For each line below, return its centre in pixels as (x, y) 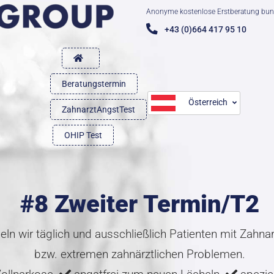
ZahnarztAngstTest (98, 109)
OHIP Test (83, 135)
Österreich (208, 102)
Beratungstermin (94, 84)
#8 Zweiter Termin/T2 (139, 204)
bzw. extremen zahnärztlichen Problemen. (139, 254)
